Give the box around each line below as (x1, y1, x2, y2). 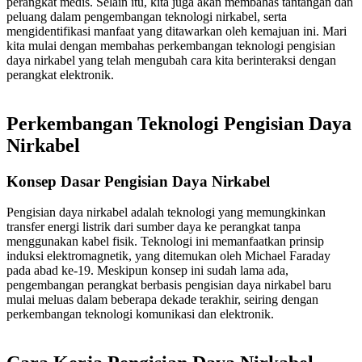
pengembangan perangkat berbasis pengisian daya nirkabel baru (6, 278, 331, 293)
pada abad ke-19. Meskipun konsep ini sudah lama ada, (6, 263, 288, 278)
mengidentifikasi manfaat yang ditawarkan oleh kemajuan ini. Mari (6, 23, 347, 38)
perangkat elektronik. (6, 67, 114, 82)
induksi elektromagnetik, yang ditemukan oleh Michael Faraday (6, 249, 330, 263)
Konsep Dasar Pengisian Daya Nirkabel (6, 172, 270, 190)
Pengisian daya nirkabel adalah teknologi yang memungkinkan (6, 205, 326, 220)
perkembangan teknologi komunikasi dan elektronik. (6, 307, 274, 322)
